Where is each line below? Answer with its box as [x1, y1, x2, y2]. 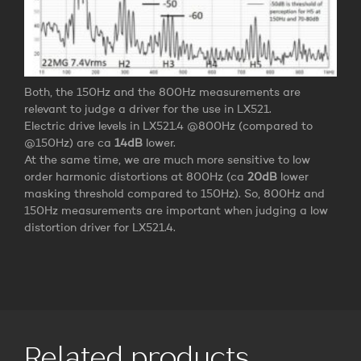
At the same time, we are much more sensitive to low [24, 154, 309, 166]
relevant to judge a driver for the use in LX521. [24, 103, 272, 115]
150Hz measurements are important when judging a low [24, 205, 327, 217]
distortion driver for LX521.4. [24, 222, 176, 234]
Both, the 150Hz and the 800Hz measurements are [24, 86, 301, 98]
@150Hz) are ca [24, 137, 114, 149]
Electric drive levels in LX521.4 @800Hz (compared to [24, 120, 313, 132]
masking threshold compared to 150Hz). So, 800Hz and [24, 188, 325, 200]
